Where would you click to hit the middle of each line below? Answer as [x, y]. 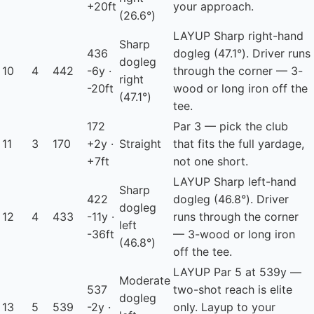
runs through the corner [236, 217]
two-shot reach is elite [233, 290]
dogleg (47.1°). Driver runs [242, 54]
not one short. [211, 162]
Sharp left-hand [253, 182]
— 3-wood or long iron [234, 234]
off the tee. [203, 252]
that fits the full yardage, [239, 144]
